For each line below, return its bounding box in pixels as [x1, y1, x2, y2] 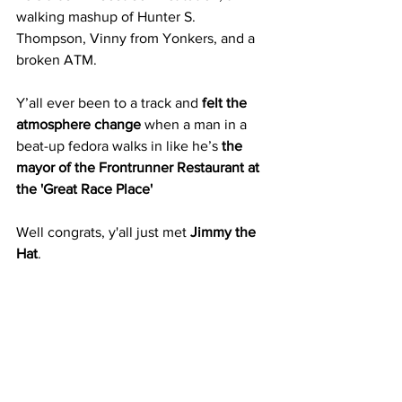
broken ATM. [16, 52, 97, 67]
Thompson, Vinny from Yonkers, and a [16, 31, 258, 46]
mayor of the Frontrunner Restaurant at [16, 160, 263, 175]
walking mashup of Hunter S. [16, 9, 199, 24]
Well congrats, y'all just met [16, 224, 190, 240]
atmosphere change [16, 117, 141, 132]
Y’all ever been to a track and [16, 95, 202, 110]
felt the [202, 95, 250, 110]
